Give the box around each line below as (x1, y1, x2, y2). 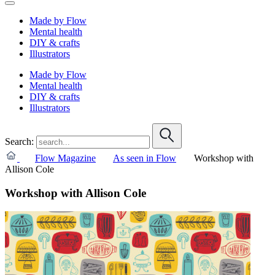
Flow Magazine (35, 152, 96, 163)
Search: (5, 136, 34, 147)
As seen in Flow (113, 152, 176, 163)
